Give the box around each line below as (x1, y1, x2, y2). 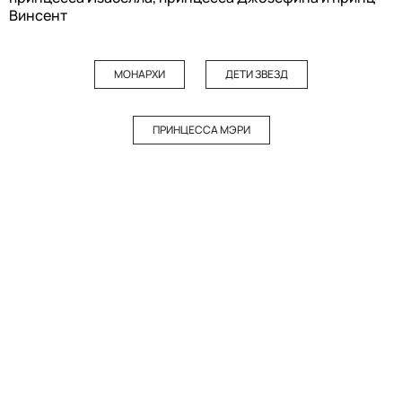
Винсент (9, 5, 67, 26)
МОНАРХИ (114, 66, 165, 83)
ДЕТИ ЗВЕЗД (225, 66, 288, 83)
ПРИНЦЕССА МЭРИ (152, 122, 250, 138)
